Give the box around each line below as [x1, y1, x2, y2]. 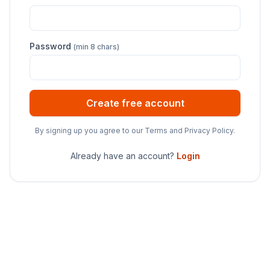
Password [30, 40, 74, 51]
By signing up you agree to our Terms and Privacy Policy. [35, 125, 235, 135]
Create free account [86, 96, 184, 109]
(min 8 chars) [74, 42, 119, 51]
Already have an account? [70, 150, 174, 161]
